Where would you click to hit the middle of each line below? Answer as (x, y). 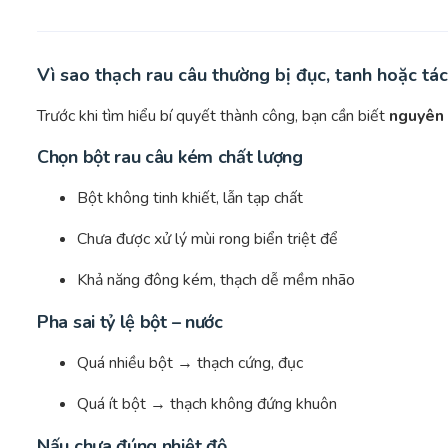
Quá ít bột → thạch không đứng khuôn (207, 404)
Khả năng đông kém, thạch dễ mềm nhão (216, 280)
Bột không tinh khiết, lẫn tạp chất (190, 198)
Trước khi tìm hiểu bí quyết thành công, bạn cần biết (213, 116)
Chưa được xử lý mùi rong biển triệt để (207, 239)
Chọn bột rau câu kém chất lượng (170, 157)
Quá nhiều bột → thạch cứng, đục (190, 363)
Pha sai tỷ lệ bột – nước (130, 322)
